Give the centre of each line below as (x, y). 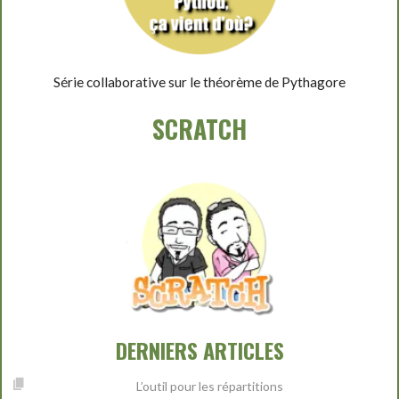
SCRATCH (199, 129)
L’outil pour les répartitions (209, 387)
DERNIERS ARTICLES (199, 350)
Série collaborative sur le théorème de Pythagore (199, 82)
